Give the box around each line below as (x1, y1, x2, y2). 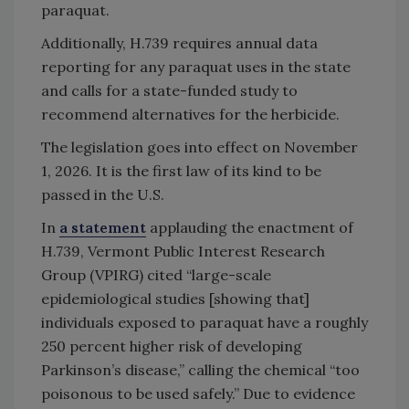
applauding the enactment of (146, 217, 353, 236)
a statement (59, 217, 146, 236)
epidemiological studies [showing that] (41, 288, 309, 308)
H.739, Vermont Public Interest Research (41, 241, 325, 260)
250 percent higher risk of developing (41, 336, 302, 355)
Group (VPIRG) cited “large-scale (41, 265, 271, 284)
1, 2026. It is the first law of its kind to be (41, 161, 321, 180)
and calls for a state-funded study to (41, 80, 298, 100)
